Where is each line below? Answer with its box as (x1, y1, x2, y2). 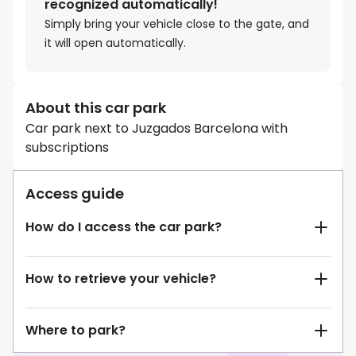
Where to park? (25, 321, 126, 340)
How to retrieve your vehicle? (25, 269, 216, 288)
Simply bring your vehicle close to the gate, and (44, 16, 309, 33)
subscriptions (25, 138, 109, 157)
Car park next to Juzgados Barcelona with (25, 119, 288, 138)
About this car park (25, 98, 166, 118)
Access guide (25, 184, 124, 204)
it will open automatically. (44, 35, 186, 52)
